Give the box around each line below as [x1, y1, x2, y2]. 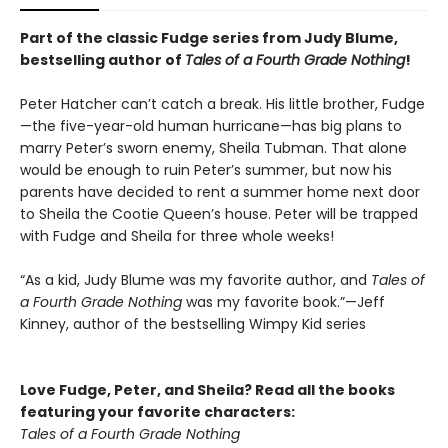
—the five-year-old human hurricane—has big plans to [20, 116, 402, 137]
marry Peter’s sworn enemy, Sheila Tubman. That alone [20, 138, 407, 159]
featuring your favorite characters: [20, 402, 295, 423]
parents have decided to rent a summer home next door [20, 182, 420, 203]
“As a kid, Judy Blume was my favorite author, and [20, 270, 371, 291]
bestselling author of [20, 50, 185, 71]
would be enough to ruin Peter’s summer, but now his [20, 160, 392, 181]
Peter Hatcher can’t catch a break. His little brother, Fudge [20, 94, 425, 115]
